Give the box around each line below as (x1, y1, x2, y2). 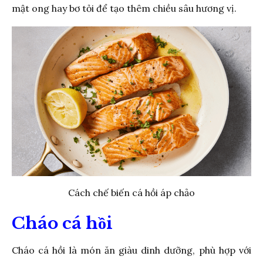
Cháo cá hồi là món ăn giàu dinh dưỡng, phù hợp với (12, 244, 251, 256)
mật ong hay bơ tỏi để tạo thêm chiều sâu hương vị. (12, 2, 237, 14)
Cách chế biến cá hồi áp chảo (68, 186, 195, 198)
